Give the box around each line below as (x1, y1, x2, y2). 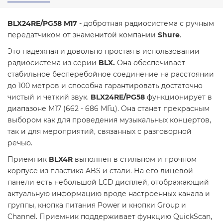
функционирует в (145, 92, 212, 102)
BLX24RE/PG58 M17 (7, 18, 77, 28)
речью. (7, 138, 32, 147)
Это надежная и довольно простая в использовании (7, 46, 200, 56)
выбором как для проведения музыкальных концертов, (7, 115, 211, 124)
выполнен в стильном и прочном (73, 154, 197, 164)
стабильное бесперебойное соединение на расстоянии (7, 69, 214, 79)
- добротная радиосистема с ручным (77, 18, 214, 28)
